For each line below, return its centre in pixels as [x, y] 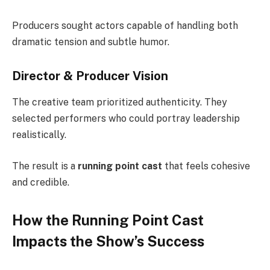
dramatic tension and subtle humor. [91, 42]
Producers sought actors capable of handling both [125, 26]
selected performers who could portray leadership [126, 119]
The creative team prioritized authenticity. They [120, 102]
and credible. [41, 182]
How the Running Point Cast [108, 220]
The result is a [45, 166]
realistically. [39, 135]
